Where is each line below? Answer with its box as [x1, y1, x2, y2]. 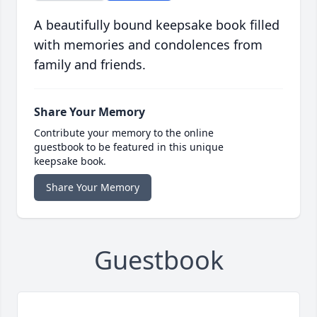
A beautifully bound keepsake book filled [34, 16, 279, 34]
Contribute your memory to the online [34, 126, 214, 140]
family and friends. [34, 56, 146, 74]
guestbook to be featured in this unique [34, 140, 224, 154]
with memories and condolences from [34, 36, 263, 54]
